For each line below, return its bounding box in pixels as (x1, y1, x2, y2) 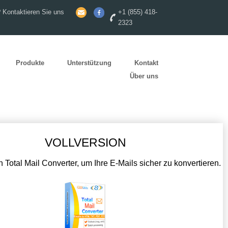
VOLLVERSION (45, 135, 126, 149)
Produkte (15, 59, 44, 67)
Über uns (129, 72, 158, 80)
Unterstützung (67, 59, 111, 67)
